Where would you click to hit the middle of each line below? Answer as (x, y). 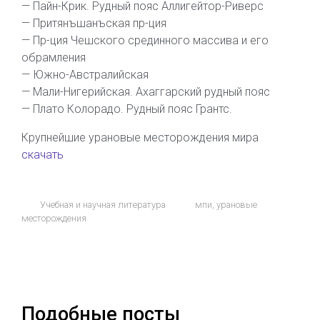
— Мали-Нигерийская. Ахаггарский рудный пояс (146, 92)
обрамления (54, 57)
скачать (42, 155)
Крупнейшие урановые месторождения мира (140, 137)
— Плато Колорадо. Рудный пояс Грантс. (127, 109)
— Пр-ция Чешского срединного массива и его (145, 40)
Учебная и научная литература (102, 205)
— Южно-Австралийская (85, 75)
